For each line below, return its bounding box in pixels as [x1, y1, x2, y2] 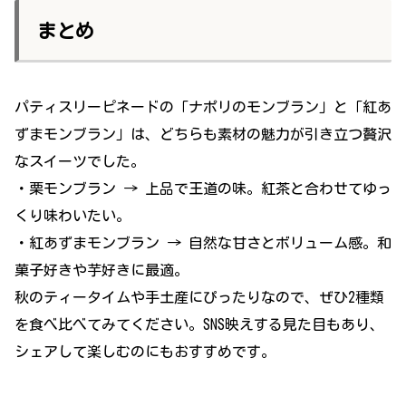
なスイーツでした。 [14, 154, 145, 169]
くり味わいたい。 [14, 208, 130, 224]
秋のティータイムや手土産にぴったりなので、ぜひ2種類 [14, 290, 384, 305]
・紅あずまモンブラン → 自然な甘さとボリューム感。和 [14, 236, 391, 251]
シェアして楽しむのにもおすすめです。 [14, 344, 275, 360]
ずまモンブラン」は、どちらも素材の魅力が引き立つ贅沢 [14, 127, 391, 142]
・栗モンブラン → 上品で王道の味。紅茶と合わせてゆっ [14, 181, 391, 197]
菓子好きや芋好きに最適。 [14, 263, 188, 278]
